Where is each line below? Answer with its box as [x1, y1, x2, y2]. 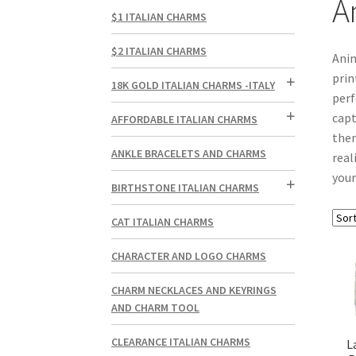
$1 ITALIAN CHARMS [111, 10, 207, 25]
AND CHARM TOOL [111, 300, 200, 315]
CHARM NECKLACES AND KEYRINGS [111, 283, 277, 298]
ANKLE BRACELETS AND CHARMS [111, 146, 267, 161]
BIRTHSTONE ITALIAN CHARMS [111, 180, 260, 195]
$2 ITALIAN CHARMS [111, 44, 207, 59]
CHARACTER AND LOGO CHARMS [111, 249, 267, 264]
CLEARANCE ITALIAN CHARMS [111, 335, 251, 350]
